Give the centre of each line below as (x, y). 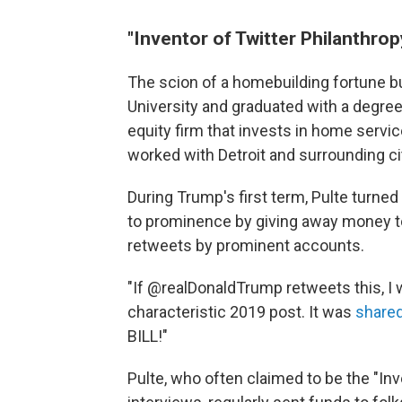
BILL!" (148, 336)
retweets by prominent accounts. (246, 246)
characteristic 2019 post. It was (241, 312)
